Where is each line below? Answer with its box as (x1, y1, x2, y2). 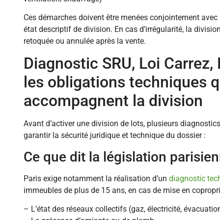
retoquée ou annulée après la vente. (24, 36, 146, 46)
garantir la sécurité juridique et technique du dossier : (24, 131, 206, 140)
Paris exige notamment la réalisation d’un (24, 173, 169, 183)
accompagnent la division (24, 91, 203, 110)
